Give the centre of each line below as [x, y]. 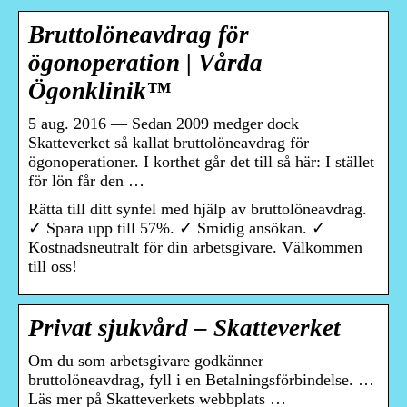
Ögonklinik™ [99, 91]
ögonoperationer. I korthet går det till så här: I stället [201, 162]
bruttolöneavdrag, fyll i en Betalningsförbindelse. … [201, 380]
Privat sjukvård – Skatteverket [184, 328]
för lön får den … [86, 181]
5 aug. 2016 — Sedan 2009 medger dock [164, 124]
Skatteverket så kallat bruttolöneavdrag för [169, 143]
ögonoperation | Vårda [145, 63]
